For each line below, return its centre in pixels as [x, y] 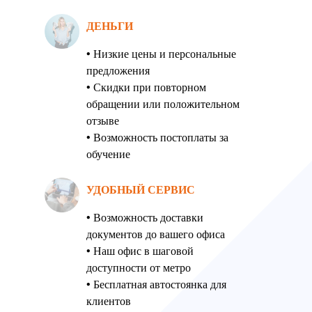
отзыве [103, 120]
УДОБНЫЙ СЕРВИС [141, 189]
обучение [108, 154]
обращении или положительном [163, 104]
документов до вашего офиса [156, 234]
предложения [118, 70]
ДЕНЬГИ [110, 26]
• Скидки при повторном [146, 87]
